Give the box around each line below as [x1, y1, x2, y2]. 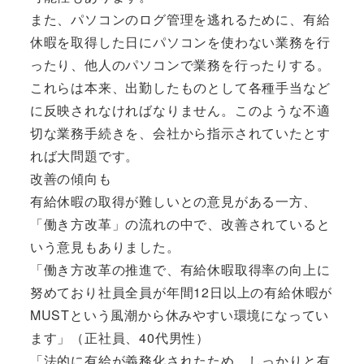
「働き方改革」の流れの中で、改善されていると [29, 214, 331, 233]
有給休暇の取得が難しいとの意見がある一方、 [29, 191, 317, 210]
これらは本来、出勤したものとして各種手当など [29, 77, 331, 97]
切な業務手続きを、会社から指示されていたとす [29, 123, 331, 142]
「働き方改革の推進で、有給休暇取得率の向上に [29, 259, 331, 279]
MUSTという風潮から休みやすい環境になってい [29, 305, 330, 324]
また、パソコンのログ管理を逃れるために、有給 [29, 9, 331, 28]
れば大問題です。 [29, 145, 140, 165]
